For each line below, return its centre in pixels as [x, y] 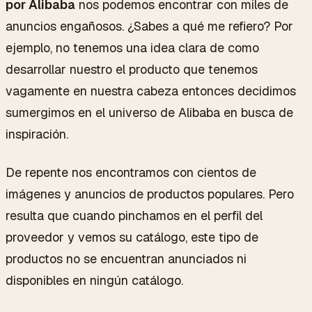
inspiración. [37, 134]
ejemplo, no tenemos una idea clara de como [132, 47]
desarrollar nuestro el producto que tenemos [132, 69]
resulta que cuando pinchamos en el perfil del [134, 215]
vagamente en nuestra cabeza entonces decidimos [151, 91]
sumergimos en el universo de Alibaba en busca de [149, 112]
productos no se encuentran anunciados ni [126, 258]
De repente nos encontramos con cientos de [131, 172]
